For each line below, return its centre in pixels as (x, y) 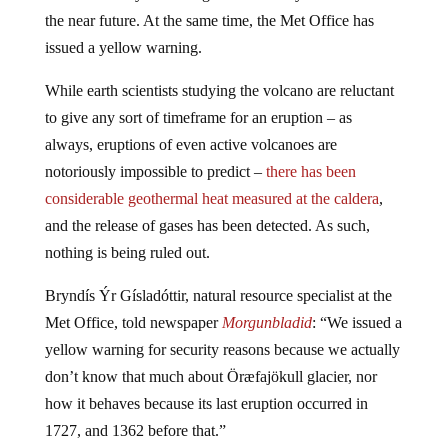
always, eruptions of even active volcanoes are (190, 129)
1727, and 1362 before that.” (135, 415)
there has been (310, 156)
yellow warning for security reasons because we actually (222, 334)
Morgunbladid (266, 307)
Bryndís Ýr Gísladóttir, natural (142, 280)
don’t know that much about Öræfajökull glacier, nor (210, 361)
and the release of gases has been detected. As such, (207, 210)
